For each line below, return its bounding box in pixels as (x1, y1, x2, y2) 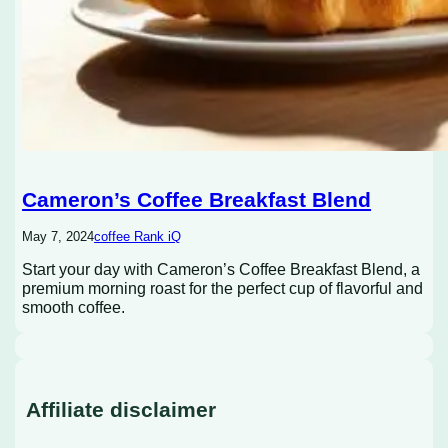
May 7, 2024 (22, 228, 95, 244)
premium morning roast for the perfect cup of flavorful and (22, 278, 424, 297)
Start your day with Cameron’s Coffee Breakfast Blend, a (22, 259, 421, 278)
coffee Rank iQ (94, 228, 182, 244)
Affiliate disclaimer (25, 397, 216, 421)
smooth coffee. (22, 297, 126, 316)
